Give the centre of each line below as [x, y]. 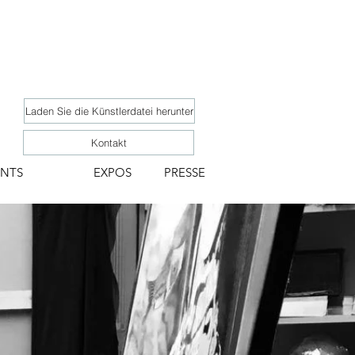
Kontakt [109, 143]
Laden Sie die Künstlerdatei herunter [109, 111]
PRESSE [184, 172]
